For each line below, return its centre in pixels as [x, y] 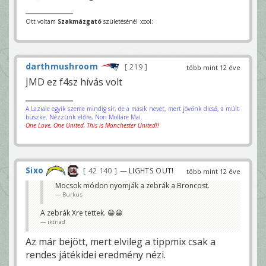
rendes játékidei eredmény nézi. [96, 255]
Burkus [72, 195]
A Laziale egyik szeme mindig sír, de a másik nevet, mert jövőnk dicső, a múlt [132, 108]
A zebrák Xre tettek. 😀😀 [82, 213]
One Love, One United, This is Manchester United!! [92, 125]
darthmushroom [62, 66]
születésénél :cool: [127, 21]
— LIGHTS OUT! [147, 170]
